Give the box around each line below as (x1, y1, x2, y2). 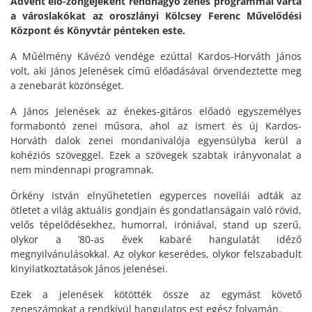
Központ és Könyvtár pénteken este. (10, 24, 185, 38)
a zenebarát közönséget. (10, 79, 124, 93)
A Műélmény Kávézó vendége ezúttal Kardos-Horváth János (10, 49, 302, 63)
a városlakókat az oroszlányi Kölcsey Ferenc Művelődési (10, 9, 302, 23)
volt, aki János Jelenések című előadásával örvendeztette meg (10, 64, 302, 78)
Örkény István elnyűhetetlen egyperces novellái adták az (10, 189, 302, 203)
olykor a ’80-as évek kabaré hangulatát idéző (10, 233, 302, 247)
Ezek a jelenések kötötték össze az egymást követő (10, 288, 302, 302)
